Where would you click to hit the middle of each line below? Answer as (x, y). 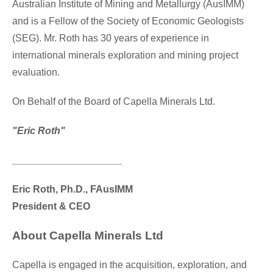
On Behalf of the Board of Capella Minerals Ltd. (114, 101)
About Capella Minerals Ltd (88, 235)
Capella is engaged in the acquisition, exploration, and (129, 264)
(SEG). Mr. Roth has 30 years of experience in (111, 38)
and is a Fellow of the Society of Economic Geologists (128, 21)
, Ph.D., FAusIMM (94, 189)
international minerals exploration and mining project (125, 55)
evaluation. (36, 72)
